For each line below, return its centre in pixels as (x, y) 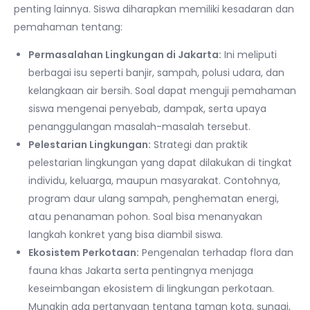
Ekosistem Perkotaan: (84, 252)
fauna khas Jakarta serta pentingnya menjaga (141, 270)
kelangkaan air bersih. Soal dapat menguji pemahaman (162, 90)
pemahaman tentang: (68, 27)
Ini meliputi (249, 54)
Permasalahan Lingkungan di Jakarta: (125, 54)
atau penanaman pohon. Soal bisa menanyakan (145, 216)
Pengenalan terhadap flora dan (216, 252)
